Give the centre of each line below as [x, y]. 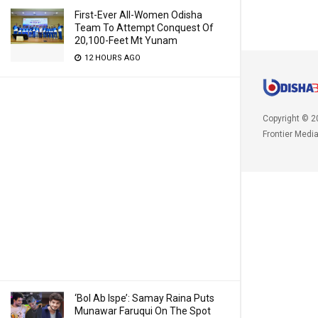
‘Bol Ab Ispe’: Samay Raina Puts [144, 298]
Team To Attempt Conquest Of [144, 28]
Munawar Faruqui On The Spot [143, 311]
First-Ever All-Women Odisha [138, 15]
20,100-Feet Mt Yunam [126, 40]
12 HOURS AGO [111, 58]
